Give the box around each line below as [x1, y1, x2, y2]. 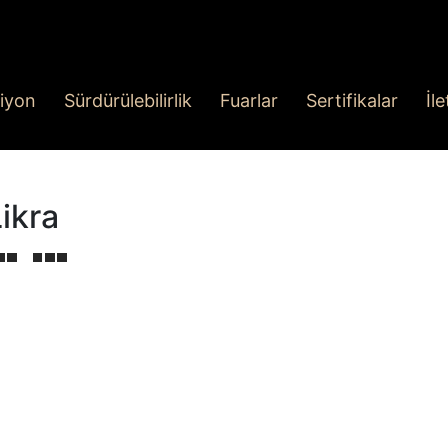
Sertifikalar [306, 90, 398, 112]
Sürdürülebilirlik [64, 90, 192, 112]
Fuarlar [220, 90, 278, 112]
